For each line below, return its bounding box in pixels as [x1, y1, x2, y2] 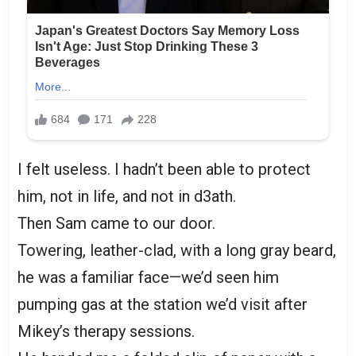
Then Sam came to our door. [17, 213, 215, 233]
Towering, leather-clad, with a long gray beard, [17, 240, 336, 260]
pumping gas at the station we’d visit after [17, 294, 308, 314]
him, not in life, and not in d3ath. [17, 186, 236, 206]
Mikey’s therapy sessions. [17, 321, 195, 341]
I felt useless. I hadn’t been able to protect [17, 159, 311, 179]
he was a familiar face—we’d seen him [17, 267, 279, 287]
